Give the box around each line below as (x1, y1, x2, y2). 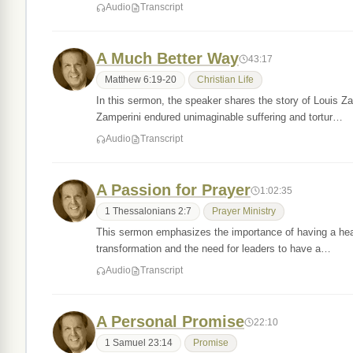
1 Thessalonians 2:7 (105, 206, 191, 216)
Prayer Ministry (212, 206, 276, 216)
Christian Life (197, 75, 254, 84)
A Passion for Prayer (96, 181, 251, 199)
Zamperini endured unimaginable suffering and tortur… (96, 111, 343, 123)
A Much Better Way (96, 50, 239, 67)
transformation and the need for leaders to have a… (96, 243, 331, 255)
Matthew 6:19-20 (105, 75, 176, 84)
